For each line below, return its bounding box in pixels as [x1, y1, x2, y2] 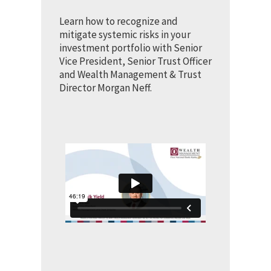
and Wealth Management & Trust [59, 67, 201, 81]
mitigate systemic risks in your [59, 27, 191, 41]
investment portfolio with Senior [59, 41, 202, 54]
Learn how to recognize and [59, 14, 178, 28]
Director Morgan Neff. [59, 80, 152, 94]
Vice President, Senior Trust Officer [59, 54, 212, 68]
